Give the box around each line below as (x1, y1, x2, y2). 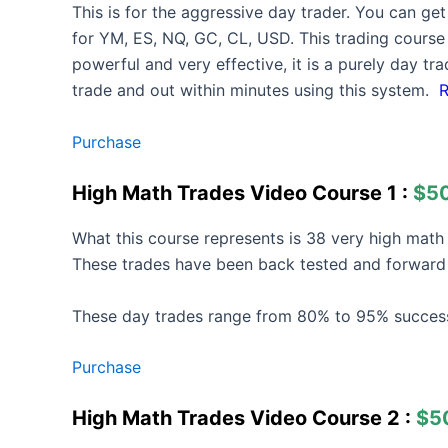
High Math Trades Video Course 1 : (72, 180, 413, 205)
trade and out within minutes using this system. (72, 80, 439, 101)
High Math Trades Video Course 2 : (72, 406, 416, 431)
